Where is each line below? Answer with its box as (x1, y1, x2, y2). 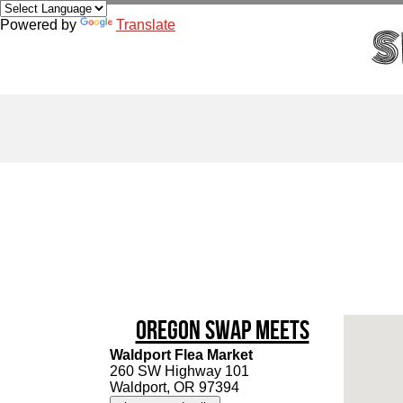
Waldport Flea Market (110, 347, 253, 363)
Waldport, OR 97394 (110, 380, 239, 395)
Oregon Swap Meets (135, 315, 309, 347)
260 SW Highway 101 (110, 363, 249, 379)
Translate (116, 17, 175, 32)
